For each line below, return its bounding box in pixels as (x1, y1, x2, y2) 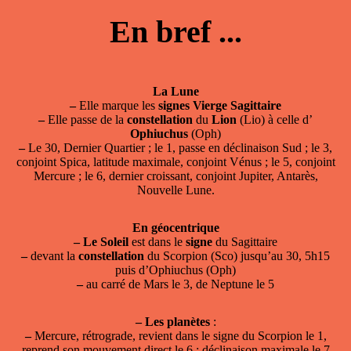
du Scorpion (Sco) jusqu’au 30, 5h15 (144, 248, 330, 262)
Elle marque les (76, 98, 158, 112)
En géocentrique (132, 220, 219, 234)
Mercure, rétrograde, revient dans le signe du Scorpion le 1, (31, 328, 327, 342)
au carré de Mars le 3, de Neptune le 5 (83, 277, 274, 291)
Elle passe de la (45, 112, 127, 126)
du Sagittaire (212, 234, 277, 248)
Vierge (193, 98, 227, 112)
